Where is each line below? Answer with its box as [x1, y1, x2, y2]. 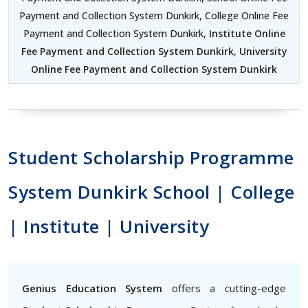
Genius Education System [22, 281, 163, 295]
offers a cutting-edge [162, 281, 287, 295]
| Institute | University [8, 214, 209, 239]
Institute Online [206, 27, 285, 40]
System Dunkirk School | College [8, 179, 295, 204]
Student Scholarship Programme [8, 145, 294, 170]
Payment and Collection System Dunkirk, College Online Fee [19, 9, 289, 22]
